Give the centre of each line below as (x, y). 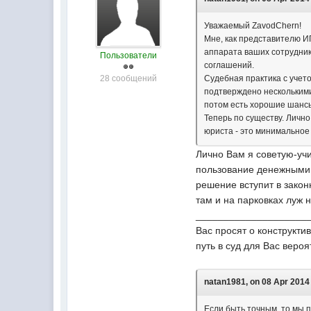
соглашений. (229, 65)
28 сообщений (128, 78)
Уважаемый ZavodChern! (253, 26)
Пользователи (128, 56)
